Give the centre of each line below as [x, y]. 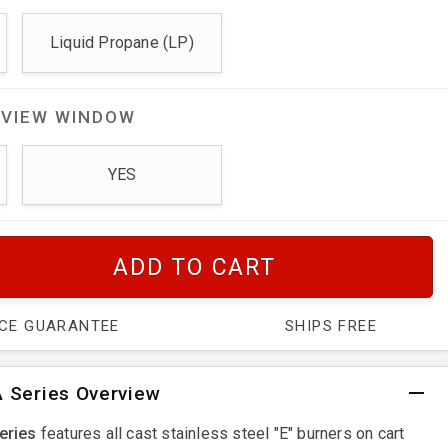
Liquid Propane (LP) [122, 42]
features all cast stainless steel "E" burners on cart [220, 433]
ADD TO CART [194, 267]
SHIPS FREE [330, 325]
